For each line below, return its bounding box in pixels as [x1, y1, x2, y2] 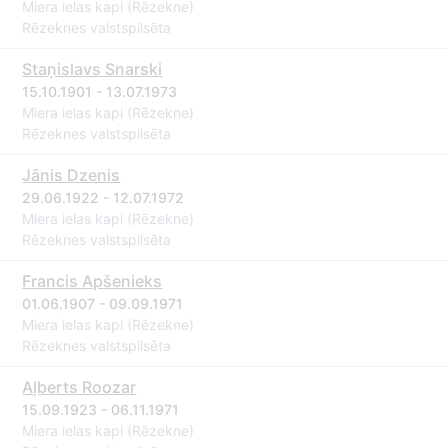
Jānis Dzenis [22, 165, 121, 185]
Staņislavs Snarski [22, 59, 163, 79]
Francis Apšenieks [22, 271, 163, 291]
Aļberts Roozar [22, 377, 137, 397]
